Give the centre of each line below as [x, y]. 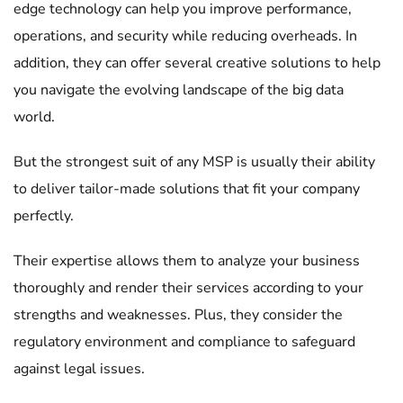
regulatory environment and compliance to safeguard [184, 342]
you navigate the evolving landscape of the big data [179, 90]
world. [36, 117]
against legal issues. [81, 369]
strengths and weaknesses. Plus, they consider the [178, 315]
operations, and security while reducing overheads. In [185, 36]
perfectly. [45, 216]
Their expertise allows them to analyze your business [187, 261]
